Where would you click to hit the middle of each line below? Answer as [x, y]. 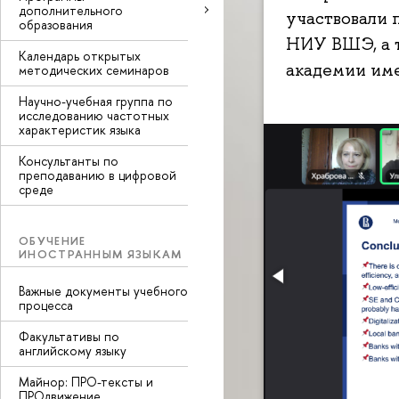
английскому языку [73, 350]
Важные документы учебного [103, 291]
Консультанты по [69, 160]
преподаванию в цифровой [98, 175]
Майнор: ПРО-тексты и [86, 382]
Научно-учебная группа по [96, 101]
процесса [46, 305]
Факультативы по [69, 336]
